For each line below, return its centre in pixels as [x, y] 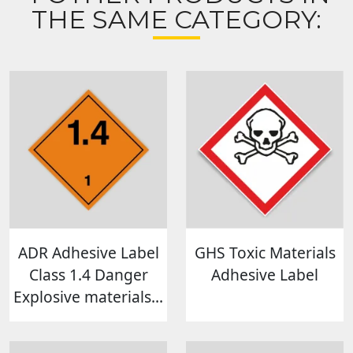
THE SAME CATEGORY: [176, 20]
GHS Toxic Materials [265, 253]
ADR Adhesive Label [88, 253]
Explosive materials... [88, 297]
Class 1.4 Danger [88, 275]
